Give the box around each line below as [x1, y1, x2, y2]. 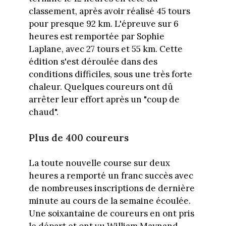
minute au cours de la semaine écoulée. [28, 195, 191, 207]
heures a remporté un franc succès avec [28, 170, 193, 182]
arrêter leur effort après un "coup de [28, 93, 180, 105]
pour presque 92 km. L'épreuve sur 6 [28, 18, 179, 29]
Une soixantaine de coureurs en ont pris [28, 208, 194, 219]
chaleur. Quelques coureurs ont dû [28, 81, 173, 92]
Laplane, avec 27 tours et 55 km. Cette [28, 43, 183, 54]
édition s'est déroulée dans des [28, 55, 157, 67]
